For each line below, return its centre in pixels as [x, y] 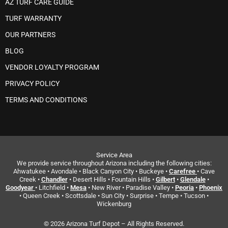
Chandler [54, 180]
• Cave [206, 172]
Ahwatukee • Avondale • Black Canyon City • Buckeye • [91, 172]
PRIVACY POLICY [32, 84]
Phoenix [211, 188]
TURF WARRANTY [33, 19]
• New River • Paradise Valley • [131, 188]
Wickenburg [114, 204]
